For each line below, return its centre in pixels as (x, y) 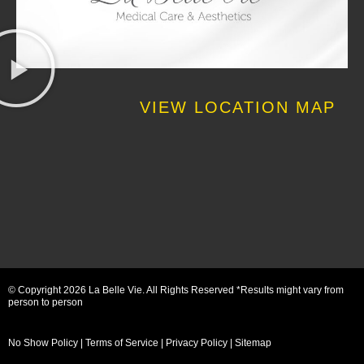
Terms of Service (122, 342)
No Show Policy (43, 342)
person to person (45, 303)
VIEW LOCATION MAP (238, 108)
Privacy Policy (197, 342)
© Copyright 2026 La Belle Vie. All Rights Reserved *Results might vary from (176, 290)
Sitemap (253, 342)
